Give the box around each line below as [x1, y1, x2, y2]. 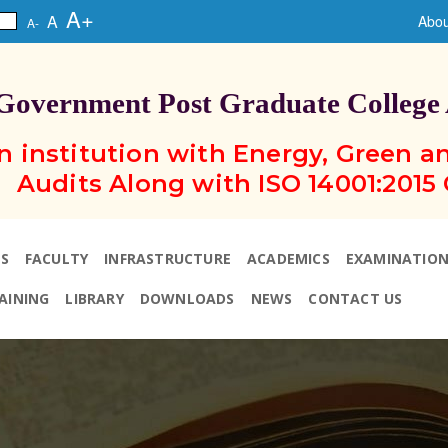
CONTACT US [308, 289, 403, 308]
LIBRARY [65, 289, 124, 308]
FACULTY [24, 249, 89, 268]
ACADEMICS [247, 249, 330, 268]
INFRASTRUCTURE [104, 249, 232, 268]
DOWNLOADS [139, 289, 235, 308]
